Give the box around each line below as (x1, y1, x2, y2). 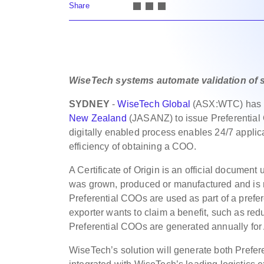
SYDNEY (69, 99, 113, 109)
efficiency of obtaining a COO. (69, 141, 196, 151)
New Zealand (69, 113, 127, 123)
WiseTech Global (117, 99, 190, 109)
